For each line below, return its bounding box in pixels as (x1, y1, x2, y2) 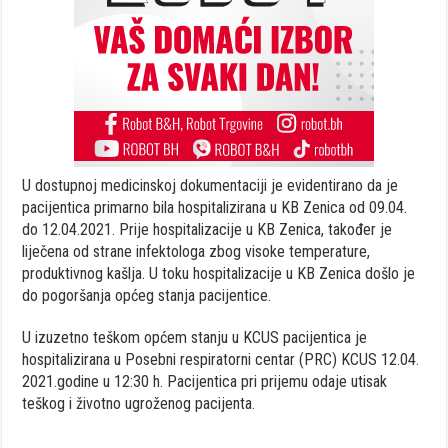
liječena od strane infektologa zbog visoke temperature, (22, 241, 371, 261)
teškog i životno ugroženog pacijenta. (22, 393, 256, 413)
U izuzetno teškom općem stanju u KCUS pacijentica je (22, 327, 368, 347)
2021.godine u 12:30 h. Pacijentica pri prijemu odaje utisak (22, 371, 388, 391)
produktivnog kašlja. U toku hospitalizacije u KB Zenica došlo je (22, 263, 416, 283)
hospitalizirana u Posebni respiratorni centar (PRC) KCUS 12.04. (22, 349, 420, 369)
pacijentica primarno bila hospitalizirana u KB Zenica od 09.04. (22, 197, 408, 217)
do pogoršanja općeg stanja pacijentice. (22, 285, 272, 305)
